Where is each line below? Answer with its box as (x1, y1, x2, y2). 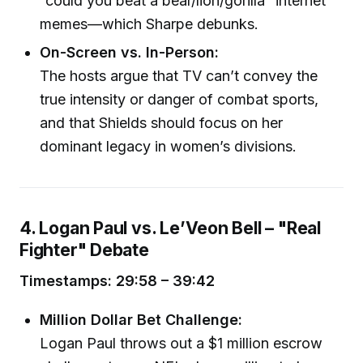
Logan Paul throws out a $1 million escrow (40, 335, 323, 352)
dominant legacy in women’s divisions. (40, 137, 297, 155)
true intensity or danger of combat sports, (40, 90, 319, 108)
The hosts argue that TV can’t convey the (40, 66, 318, 84)
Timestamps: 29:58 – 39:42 (19, 271, 215, 289)
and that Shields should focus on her (40, 113, 284, 131)
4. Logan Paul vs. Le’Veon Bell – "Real (19, 216, 321, 238)
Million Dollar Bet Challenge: (40, 311, 243, 329)
